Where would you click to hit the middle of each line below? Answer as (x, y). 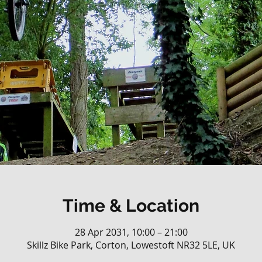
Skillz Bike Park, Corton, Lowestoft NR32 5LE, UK (131, 245)
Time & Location (131, 206)
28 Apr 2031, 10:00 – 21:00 (131, 232)
